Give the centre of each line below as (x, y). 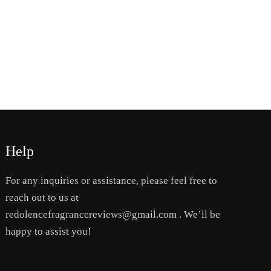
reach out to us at (42, 197)
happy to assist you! (49, 231)
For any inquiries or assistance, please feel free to (112, 180)
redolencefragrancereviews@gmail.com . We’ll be (113, 214)
